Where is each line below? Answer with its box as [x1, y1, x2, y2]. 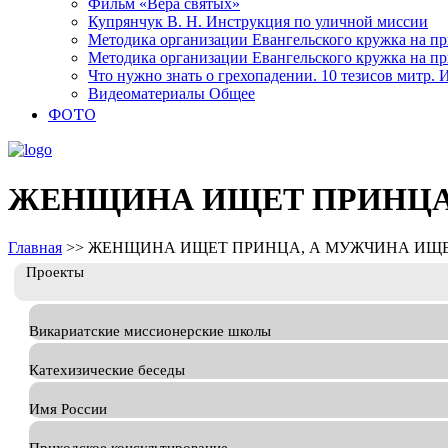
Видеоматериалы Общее [88, 85, 255, 103]
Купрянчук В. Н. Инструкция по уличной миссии [88, 13, 428, 31]
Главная [8, 239, 62, 257]
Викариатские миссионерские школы [29, 323, 271, 340]
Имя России [29, 401, 107, 418]
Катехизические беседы [29, 362, 185, 379]
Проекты [26, 264, 84, 281]
